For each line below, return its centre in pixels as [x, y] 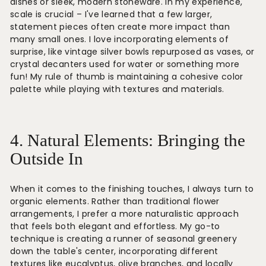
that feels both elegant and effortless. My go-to [115, 226]
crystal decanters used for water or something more [125, 64]
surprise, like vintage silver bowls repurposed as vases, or [132, 52]
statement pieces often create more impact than [120, 27]
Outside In [47, 159]
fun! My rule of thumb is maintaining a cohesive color [127, 77]
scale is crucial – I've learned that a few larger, [111, 14]
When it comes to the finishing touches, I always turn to [132, 189]
